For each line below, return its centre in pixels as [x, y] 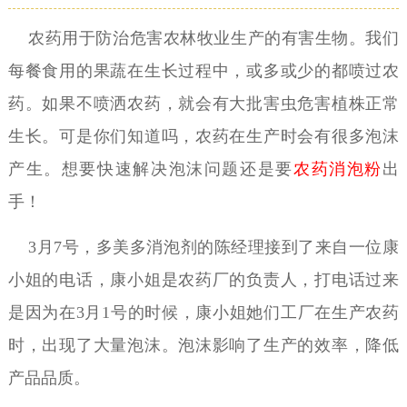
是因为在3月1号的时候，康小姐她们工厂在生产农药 [203, 312]
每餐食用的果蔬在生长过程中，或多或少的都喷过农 [203, 70]
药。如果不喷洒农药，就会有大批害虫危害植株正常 [203, 103]
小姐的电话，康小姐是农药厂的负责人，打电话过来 [203, 279]
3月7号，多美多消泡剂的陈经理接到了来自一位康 [203, 247]
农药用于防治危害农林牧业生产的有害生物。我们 [203, 38]
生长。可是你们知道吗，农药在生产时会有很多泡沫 [203, 136]
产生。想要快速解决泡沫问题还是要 [150, 169]
